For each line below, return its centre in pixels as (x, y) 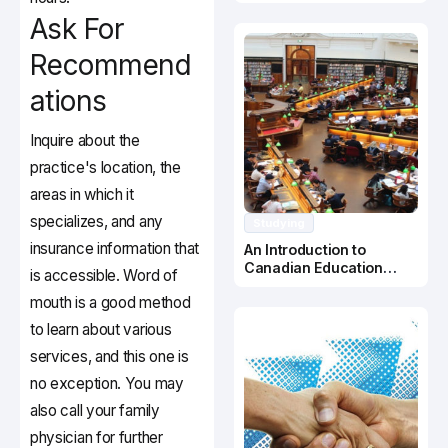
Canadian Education (313, 268)
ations (68, 101)
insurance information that (115, 249)
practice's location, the (105, 168)
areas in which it (82, 195)
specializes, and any (96, 222)
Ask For (77, 29)
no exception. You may (107, 384)
